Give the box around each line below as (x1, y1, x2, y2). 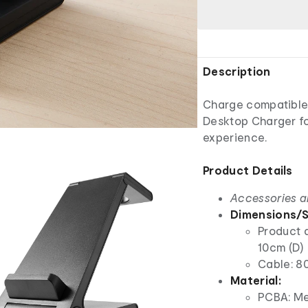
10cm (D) (258, 241, 304, 254)
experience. (203, 131, 267, 144)
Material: (230, 274, 281, 287)
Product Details (203, 164, 293, 177)
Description (203, 65, 271, 78)
